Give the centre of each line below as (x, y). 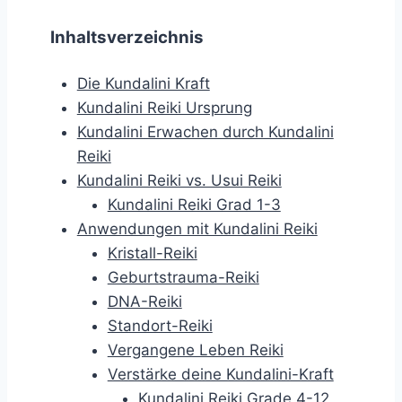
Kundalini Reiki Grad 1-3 (194, 205)
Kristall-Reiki (152, 253)
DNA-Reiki (144, 302)
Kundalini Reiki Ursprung (164, 108)
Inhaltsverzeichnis (127, 38)
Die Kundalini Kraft (143, 84)
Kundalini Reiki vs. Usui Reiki (179, 181)
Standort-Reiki (160, 326)
